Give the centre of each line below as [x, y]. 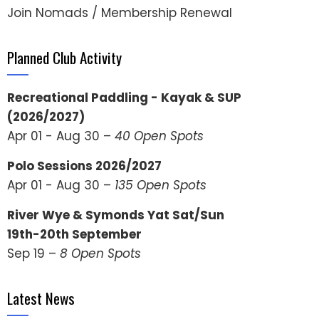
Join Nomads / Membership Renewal [120, 13]
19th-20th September [74, 235]
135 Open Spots [161, 185]
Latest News [41, 298]
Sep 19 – [33, 254]
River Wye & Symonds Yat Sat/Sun [116, 215]
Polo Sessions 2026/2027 [84, 166]
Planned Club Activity [64, 58]
